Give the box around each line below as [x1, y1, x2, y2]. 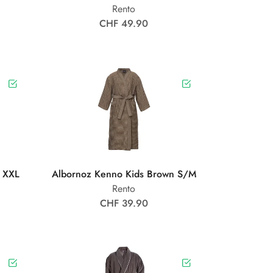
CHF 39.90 [99, 196, 148, 210]
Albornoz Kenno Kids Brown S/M [51, 166, 196, 181]
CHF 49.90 [99, 16, 149, 31]
